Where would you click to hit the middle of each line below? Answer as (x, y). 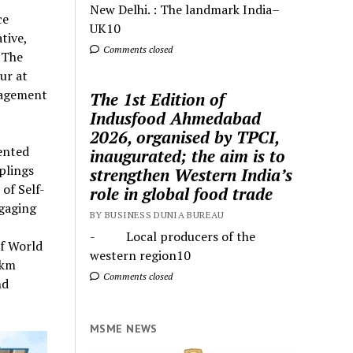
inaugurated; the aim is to (188, 156)
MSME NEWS (124, 328)
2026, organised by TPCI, (185, 137)
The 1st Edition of (158, 99)
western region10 (141, 255)
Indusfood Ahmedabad (176, 118)
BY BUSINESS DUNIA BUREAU (157, 214)
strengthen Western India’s (191, 175)
